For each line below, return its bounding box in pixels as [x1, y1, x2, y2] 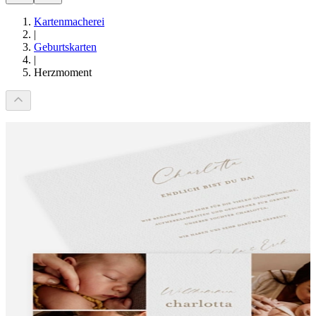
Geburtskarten [34, 41, 97, 53]
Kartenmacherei [34, 16, 104, 28]
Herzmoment [34, 66, 92, 78]
